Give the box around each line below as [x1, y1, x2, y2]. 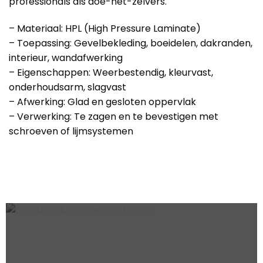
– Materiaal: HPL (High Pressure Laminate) [9, 21, 201, 35]
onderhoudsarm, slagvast [9, 80, 126, 94]
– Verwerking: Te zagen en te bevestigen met [9, 109, 218, 123]
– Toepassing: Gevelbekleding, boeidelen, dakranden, [9, 36, 252, 50]
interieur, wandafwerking [9, 50, 123, 65]
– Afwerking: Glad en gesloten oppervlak [9, 95, 196, 109]
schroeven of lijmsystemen [9, 124, 133, 138]
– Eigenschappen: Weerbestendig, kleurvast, [9, 65, 213, 79]
